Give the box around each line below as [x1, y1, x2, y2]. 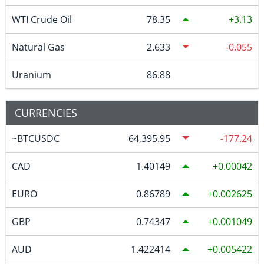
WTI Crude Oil [11, 13, 72, 27]
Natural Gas [11, 41, 65, 54]
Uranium [11, 68, 51, 82]
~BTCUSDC [11, 132, 60, 146]
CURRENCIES [15, 105, 77, 120]
